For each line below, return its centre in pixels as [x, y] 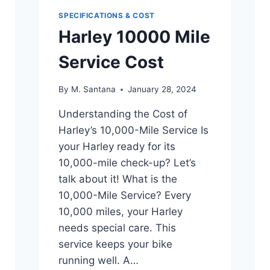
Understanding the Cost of [123, 114]
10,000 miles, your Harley [121, 212]
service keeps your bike [116, 244]
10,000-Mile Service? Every [125, 196]
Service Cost [111, 62]
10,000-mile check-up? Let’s [127, 163]
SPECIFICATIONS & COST [107, 15]
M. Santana [93, 89]
